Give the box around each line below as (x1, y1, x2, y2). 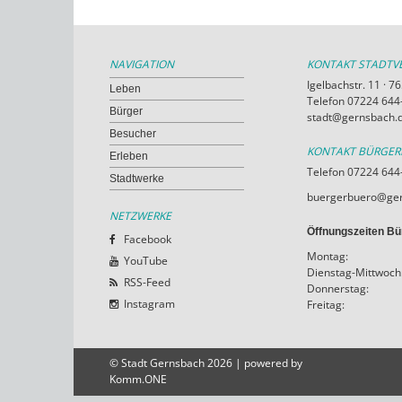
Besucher (109, 127, 156, 140)
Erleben (109, 149, 148, 162)
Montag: (307, 248, 348, 264)
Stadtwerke (109, 171, 164, 185)
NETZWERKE (109, 207, 171, 223)
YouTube (124, 252, 168, 268)
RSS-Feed (124, 274, 170, 290)
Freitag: (307, 296, 345, 312)
